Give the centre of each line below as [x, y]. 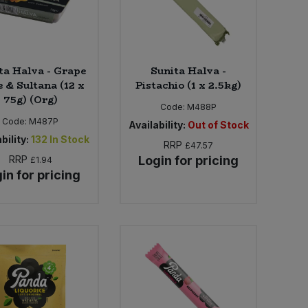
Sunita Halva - [189, 70]
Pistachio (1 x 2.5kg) [189, 85]
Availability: [157, 124]
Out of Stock [218, 124]
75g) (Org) [30, 99]
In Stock [69, 139]
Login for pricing [189, 160]
